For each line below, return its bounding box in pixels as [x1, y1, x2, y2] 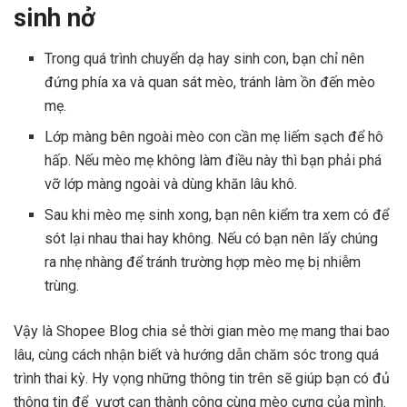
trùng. [45, 276, 84, 294]
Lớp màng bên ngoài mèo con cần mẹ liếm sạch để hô [45, 127, 384, 145]
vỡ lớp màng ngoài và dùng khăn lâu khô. [45, 174, 302, 193]
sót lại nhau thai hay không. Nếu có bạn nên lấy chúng [45, 229, 379, 247]
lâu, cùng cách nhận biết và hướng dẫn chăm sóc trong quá [14, 345, 379, 363]
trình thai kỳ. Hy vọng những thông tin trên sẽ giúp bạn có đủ [14, 369, 390, 387]
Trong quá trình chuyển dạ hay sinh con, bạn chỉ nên [45, 49, 365, 67]
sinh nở [14, 3, 95, 33]
